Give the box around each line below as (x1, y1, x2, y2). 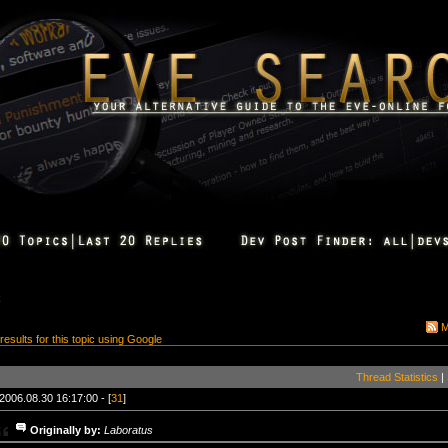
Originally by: (30, 423, 101, 436)
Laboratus (104, 423, 153, 436)
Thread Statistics (356, 371, 438, 383)
